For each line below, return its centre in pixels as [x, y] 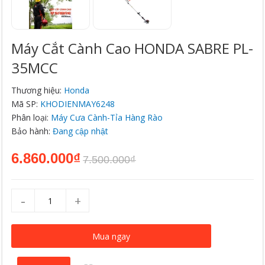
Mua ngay [112, 236]
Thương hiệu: [38, 90]
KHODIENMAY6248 [78, 104]
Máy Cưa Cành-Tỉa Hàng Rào [107, 117]
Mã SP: [26, 104]
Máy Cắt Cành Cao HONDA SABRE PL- [132, 48]
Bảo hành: [32, 131]
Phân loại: [31, 117]
